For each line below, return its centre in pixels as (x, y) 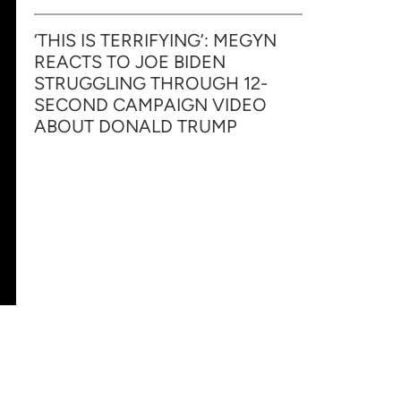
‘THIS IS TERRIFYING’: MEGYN (155, 40)
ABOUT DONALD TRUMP (136, 126)
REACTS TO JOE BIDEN (130, 62)
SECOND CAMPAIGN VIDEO (150, 105)
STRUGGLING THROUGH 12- (151, 83)
